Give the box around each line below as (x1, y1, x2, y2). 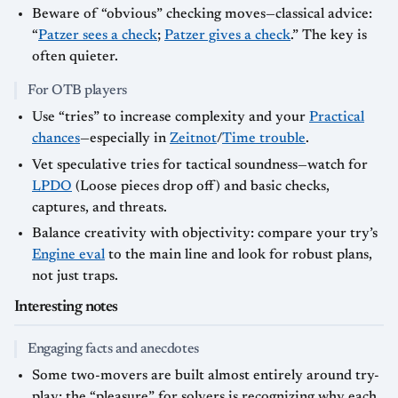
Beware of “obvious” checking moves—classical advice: (32, 7, 372, 22)
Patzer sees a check (38, 28, 157, 44)
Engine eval (32, 248, 105, 263)
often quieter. (32, 50, 118, 65)
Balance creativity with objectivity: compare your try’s (32, 227, 378, 242)
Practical (309, 110, 364, 125)
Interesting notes (14, 299, 118, 316)
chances (32, 131, 80, 147)
